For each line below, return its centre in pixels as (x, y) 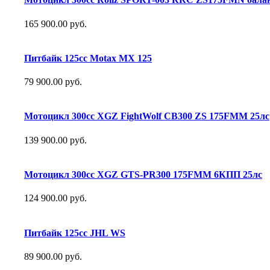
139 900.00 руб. (55, 140)
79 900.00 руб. (53, 82)
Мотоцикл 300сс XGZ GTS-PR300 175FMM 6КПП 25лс (143, 175)
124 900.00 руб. (55, 198)
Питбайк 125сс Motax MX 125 (88, 58)
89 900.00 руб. (53, 256)
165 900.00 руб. (55, 24)
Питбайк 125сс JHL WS (75, 233)
